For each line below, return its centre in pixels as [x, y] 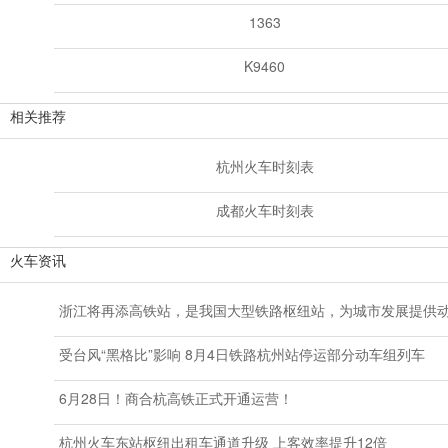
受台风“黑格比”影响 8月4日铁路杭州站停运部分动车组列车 [241, 353]
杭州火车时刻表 [264, 165]
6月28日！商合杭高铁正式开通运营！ [175, 397]
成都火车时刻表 [264, 209]
